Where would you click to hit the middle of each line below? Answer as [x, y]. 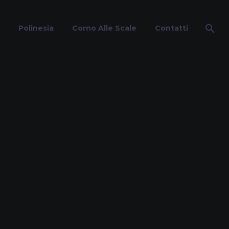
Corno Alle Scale [104, 28]
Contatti [171, 28]
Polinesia [36, 28]
